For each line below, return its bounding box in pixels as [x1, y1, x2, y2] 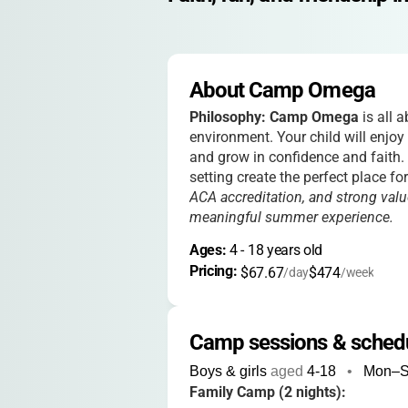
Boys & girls [189, 363, 267, 379]
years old [263, 241, 323, 259]
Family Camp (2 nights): [189, 383, 346, 401]
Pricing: [189, 262, 241, 280]
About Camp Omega [189, 77, 375, 103]
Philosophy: [189, 108, 270, 126]
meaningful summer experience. [189, 209, 393, 226]
